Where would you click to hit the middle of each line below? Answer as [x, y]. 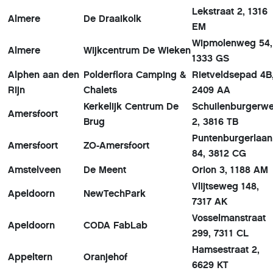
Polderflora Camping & [135, 75]
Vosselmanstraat [229, 218]
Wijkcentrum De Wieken [137, 51]
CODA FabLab [115, 225]
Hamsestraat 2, [226, 250]
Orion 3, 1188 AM [232, 170]
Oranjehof [105, 257]
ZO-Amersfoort [116, 146]
